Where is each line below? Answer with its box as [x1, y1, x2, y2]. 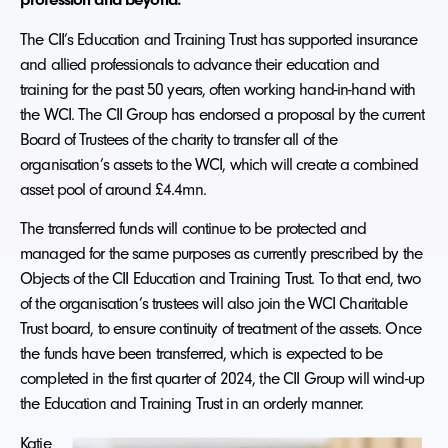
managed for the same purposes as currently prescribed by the [20, 243, 423, 264]
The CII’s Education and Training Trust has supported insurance [20, 28, 418, 49]
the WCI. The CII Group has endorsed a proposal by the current [20, 103, 425, 124]
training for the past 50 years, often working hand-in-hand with [20, 78, 416, 99]
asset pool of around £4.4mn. [20, 178, 206, 199]
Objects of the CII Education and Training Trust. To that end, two [20, 268, 420, 289]
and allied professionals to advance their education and [20, 53, 380, 74]
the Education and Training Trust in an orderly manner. [20, 393, 364, 414]
